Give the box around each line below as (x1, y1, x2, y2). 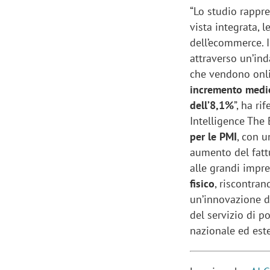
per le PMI (190, 130, 237, 144)
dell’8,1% (190, 98, 234, 113)
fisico (190, 177, 215, 191)
